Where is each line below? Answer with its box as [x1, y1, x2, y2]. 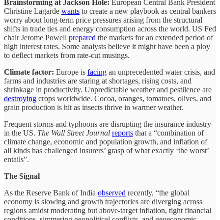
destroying [4, 94, 36, 103]
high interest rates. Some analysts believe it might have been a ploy [4, 42, 210, 51]
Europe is [54, 68, 87, 77]
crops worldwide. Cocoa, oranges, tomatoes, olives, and [36, 94, 211, 103]
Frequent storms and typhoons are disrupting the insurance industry [4, 120, 211, 129]
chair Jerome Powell [4, 33, 69, 42]
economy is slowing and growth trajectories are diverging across [4, 197, 202, 206]
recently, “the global [126, 189, 190, 197]
